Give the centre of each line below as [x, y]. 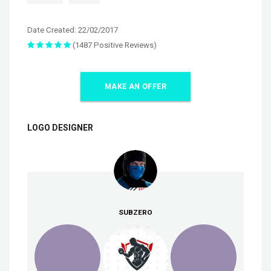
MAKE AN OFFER [135, 86]
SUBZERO [135, 212]
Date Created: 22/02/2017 [73, 30]
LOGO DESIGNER [60, 127]
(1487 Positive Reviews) [114, 45]
